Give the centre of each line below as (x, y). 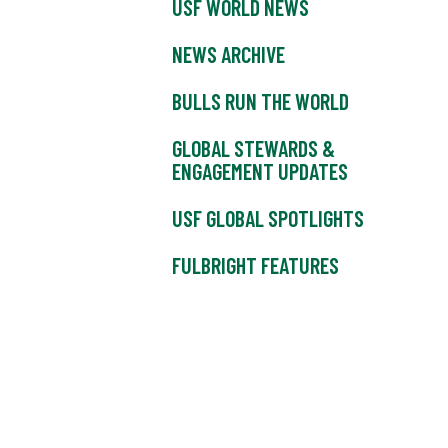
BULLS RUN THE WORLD (260, 101)
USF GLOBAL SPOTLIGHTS (268, 218)
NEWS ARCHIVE (228, 54)
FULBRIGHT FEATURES (255, 265)
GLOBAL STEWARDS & (253, 148)
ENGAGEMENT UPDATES (260, 171)
